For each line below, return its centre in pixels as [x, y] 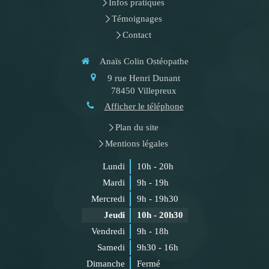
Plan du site [137, 127]
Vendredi [108, 231]
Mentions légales [137, 144]
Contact [137, 35]
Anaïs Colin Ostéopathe [144, 61]
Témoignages [137, 19]
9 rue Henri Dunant [144, 78]
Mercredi [108, 199]
